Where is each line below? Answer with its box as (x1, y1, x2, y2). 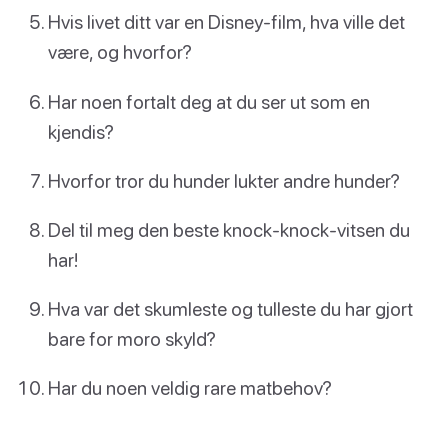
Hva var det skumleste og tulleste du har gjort (48, 297, 413, 321)
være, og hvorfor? (48, 40, 192, 64)
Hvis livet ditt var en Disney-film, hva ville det (48, 10, 405, 34)
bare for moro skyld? (48, 327, 216, 351)
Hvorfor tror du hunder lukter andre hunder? (48, 168, 400, 192)
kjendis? (48, 119, 114, 143)
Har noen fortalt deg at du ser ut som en (48, 89, 370, 113)
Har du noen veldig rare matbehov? (48, 376, 332, 400)
